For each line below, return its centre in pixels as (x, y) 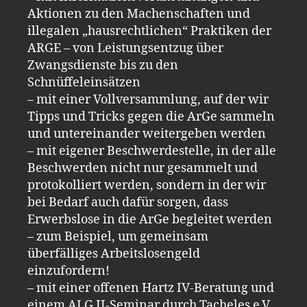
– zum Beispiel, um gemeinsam (118, 236)
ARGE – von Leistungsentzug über (125, 48)
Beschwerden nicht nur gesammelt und (143, 168)
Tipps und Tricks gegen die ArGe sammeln (151, 116)
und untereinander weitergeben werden (147, 134)
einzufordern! (69, 271)
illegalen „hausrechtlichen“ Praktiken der (149, 31)
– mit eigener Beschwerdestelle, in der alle (152, 151)
